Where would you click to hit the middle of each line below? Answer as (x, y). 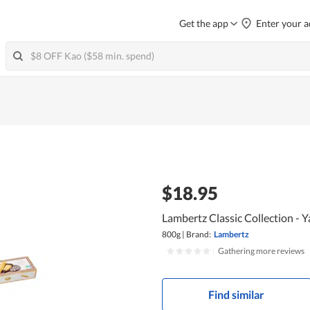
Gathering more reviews (261, 250)
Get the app (204, 23)
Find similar (237, 294)
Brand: (198, 234)
